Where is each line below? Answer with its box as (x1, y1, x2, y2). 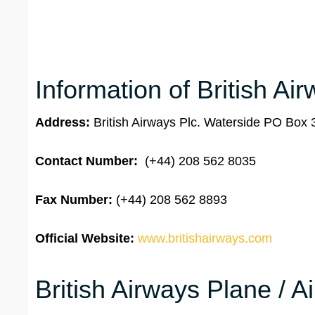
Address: (35, 115, 94, 130)
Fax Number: (35, 193, 112, 207)
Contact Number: (35, 154, 138, 169)
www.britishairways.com (138, 231, 272, 246)
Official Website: (35, 231, 134, 246)
